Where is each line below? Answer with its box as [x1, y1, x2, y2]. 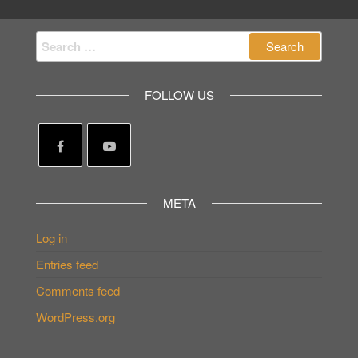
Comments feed [36, 282, 120, 299]
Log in [36, 229, 67, 246]
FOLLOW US [144, 86, 214, 103]
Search [35, 31, 74, 49]
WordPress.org [36, 308, 115, 325]
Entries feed [36, 256, 98, 272]
